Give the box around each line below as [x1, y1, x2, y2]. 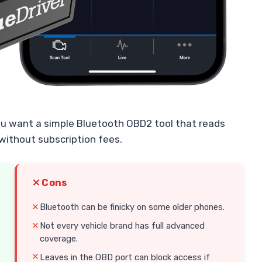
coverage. [40, 233, 78, 244]
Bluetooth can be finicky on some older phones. [40, 202, 225, 213]
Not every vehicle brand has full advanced [40, 220, 205, 231]
